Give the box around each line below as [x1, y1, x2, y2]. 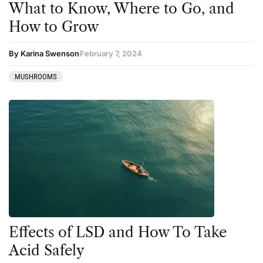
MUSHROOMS [15, 72, 57, 82]
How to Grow [9, 18, 103, 36]
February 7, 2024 [80, 49, 142, 59]
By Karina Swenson [9, 49, 79, 59]
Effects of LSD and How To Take [9, 224, 227, 241]
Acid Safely [9, 242, 85, 259]
